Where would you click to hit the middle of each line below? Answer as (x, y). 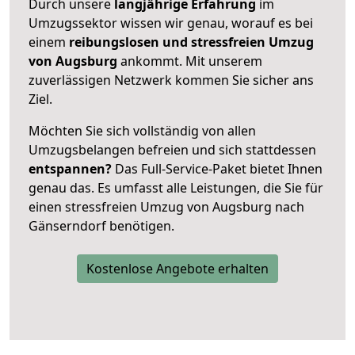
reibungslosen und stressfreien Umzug (190, 42)
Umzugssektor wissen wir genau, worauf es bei (171, 23)
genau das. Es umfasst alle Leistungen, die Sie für (176, 187)
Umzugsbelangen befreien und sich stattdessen (172, 149)
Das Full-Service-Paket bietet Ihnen (217, 168)
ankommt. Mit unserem (191, 61)
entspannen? (70, 168)
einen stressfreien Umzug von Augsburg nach (166, 206)
